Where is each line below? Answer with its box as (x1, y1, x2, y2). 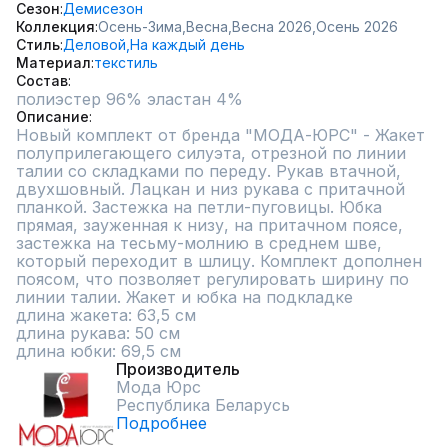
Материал (16, 54, 91, 71)
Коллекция (16, 18, 95, 35)
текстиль (94, 54, 158, 71)
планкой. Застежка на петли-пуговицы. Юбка (16, 197, 382, 217)
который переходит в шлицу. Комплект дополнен (16, 251, 422, 271)
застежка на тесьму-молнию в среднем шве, (16, 233, 382, 253)
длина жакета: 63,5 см (16, 305, 196, 325)
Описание (16, 108, 89, 125)
